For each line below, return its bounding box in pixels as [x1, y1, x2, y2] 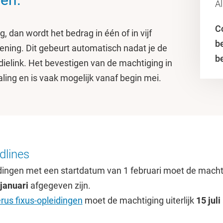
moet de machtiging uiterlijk [82, 195, 196, 206]
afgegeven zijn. [28, 180, 91, 191]
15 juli [196, 195, 221, 206]
